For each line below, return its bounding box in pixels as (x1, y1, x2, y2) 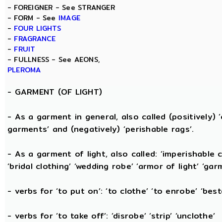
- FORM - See (7, 12, 58, 23)
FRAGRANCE (14, 33, 56, 44)
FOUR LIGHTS (14, 23, 61, 34)
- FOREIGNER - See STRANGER (7, 2, 115, 13)
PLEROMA (7, 64, 41, 75)
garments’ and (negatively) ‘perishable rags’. (7, 123, 194, 135)
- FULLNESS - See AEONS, (7, 54, 100, 65)
